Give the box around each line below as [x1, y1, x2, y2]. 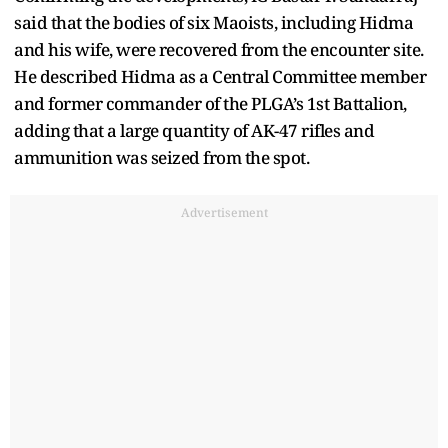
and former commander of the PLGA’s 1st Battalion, [14, 91, 407, 115]
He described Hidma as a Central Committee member [14, 64, 426, 88]
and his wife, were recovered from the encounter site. [14, 37, 424, 61]
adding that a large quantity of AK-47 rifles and [14, 118, 374, 142]
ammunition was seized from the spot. [14, 145, 309, 169]
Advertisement [180, 203, 268, 221]
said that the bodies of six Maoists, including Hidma [14, 10, 413, 34]
